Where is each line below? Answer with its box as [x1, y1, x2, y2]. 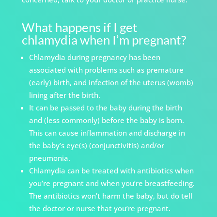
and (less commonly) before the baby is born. [29, 115, 184, 125]
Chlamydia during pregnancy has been [29, 52, 160, 62]
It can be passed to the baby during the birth [29, 103, 182, 113]
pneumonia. [29, 153, 70, 163]
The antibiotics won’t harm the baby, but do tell [29, 191, 192, 201]
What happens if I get [21, 19, 138, 35]
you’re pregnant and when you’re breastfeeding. [29, 178, 195, 188]
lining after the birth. [29, 90, 100, 100]
